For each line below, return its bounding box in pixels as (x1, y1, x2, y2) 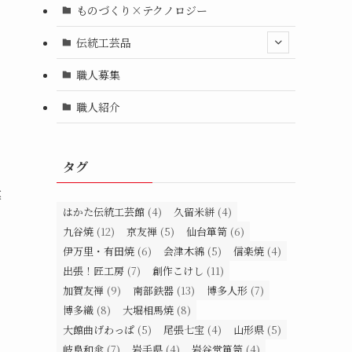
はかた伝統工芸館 (63, 204, 145, 219)
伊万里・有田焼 (63, 244, 134, 258)
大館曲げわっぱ (63, 322, 134, 337)
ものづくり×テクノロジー (75, 2, 207, 18)
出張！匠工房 (63, 263, 124, 278)
